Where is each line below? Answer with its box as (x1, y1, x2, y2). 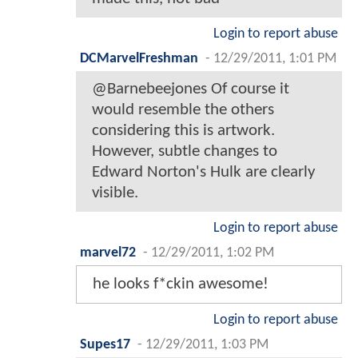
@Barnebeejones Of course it (92, 80, 289, 97)
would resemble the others (92, 101, 274, 118)
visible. (92, 184, 138, 201)
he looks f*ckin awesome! (93, 275, 268, 292)
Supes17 (80, 337, 130, 352)
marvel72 (80, 245, 136, 260)
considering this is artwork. (92, 121, 275, 139)
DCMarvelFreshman (80, 51, 198, 66)
